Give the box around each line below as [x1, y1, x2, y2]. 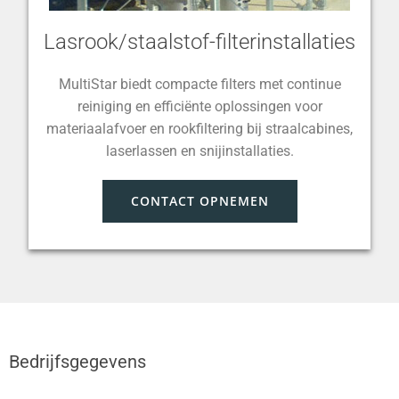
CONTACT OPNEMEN [130, 192, 269, 209]
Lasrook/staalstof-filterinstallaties [44, 29, 355, 54]
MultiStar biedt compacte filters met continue [58, 76, 341, 93]
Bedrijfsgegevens [9, 351, 146, 372]
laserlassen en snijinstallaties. [105, 142, 294, 159]
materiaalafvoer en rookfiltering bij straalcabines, [46, 120, 353, 137]
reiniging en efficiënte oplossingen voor [77, 98, 322, 115]
